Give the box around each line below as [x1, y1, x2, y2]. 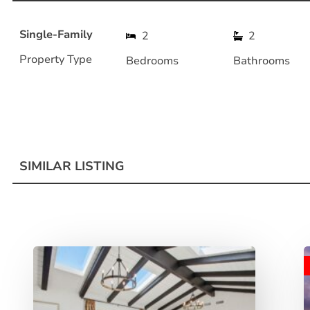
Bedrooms [126, 53, 179, 69]
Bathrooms [232, 53, 290, 69]
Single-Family [19, 26, 93, 42]
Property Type [19, 51, 92, 67]
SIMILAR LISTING [19, 157, 125, 174]
